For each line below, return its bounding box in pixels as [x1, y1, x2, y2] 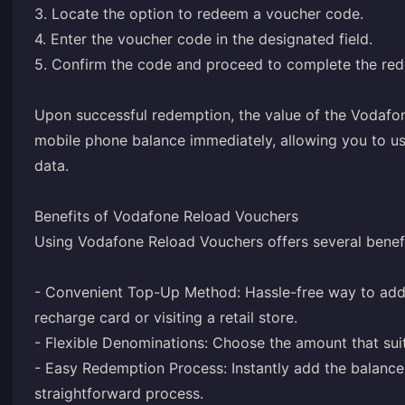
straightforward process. [34, 384, 203, 402]
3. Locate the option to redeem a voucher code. [34, 5, 363, 23]
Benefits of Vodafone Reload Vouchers [34, 207, 298, 225]
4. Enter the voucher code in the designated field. [34, 30, 372, 48]
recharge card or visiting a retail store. [34, 308, 297, 326]
